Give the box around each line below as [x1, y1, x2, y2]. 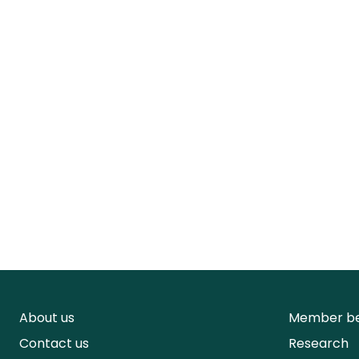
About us [19, 309, 75, 328]
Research [288, 334, 349, 353]
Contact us [19, 334, 89, 353]
